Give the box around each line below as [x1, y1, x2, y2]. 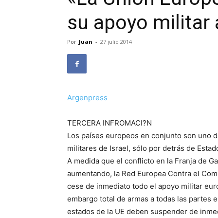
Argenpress [67, 93, 108, 102]
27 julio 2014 [100, 38, 132, 45]
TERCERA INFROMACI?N [67, 118, 152, 127]
